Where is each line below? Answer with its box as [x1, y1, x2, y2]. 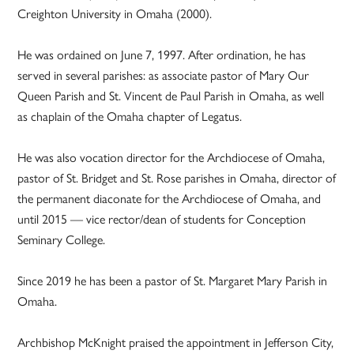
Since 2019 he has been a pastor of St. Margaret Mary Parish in [17, 273, 328, 288]
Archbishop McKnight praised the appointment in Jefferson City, [17, 334, 334, 350]
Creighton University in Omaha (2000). [17, 6, 213, 21]
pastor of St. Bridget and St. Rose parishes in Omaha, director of [17, 170, 337, 186]
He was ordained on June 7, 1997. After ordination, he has [17, 47, 307, 62]
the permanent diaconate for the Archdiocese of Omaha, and [17, 190, 322, 206]
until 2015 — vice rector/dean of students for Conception [17, 211, 307, 227]
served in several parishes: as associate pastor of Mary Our [17, 67, 310, 83]
